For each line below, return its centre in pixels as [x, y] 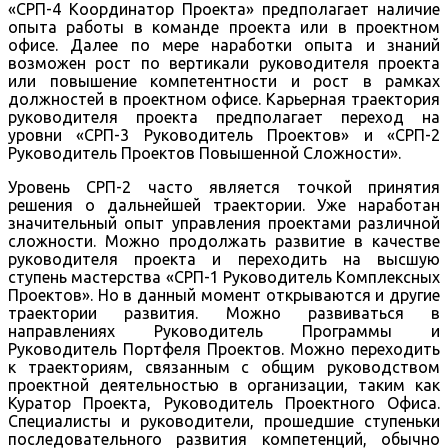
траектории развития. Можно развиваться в [224, 312]
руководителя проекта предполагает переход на [224, 116]
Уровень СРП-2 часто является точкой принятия [224, 186]
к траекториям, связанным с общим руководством [224, 366]
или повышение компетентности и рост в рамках [224, 80]
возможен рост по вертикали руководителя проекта [224, 62]
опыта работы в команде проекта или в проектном [224, 26]
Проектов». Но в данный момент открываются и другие [224, 294]
